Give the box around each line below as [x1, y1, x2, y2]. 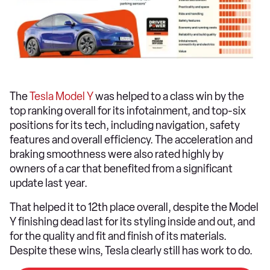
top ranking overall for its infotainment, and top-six [10, 104, 246, 118]
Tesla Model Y [30, 89, 93, 103]
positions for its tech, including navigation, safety [10, 118, 240, 132]
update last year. [10, 176, 89, 190]
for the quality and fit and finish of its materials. [10, 229, 227, 243]
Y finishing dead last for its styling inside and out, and [10, 215, 255, 228]
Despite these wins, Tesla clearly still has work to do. [10, 243, 253, 257]
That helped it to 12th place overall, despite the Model [10, 200, 259, 214]
